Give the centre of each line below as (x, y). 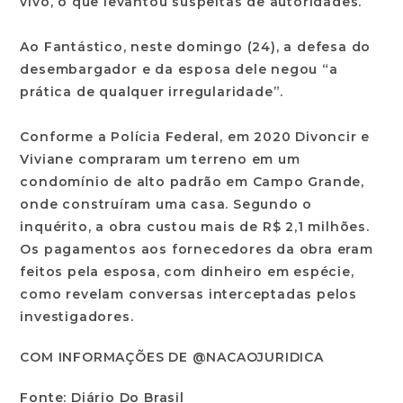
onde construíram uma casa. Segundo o (166, 205)
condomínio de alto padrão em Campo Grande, (193, 182)
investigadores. (77, 317)
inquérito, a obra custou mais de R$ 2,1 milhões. (195, 227)
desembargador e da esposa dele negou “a (179, 70)
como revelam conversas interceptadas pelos (189, 295)
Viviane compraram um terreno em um (160, 160)
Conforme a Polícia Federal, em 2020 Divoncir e (195, 137)
